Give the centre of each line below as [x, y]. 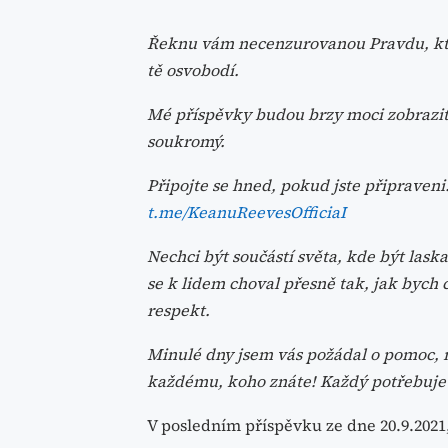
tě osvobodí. [193, 69]
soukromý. [186, 140]
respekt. [178, 309]
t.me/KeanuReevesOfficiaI [246, 211]
